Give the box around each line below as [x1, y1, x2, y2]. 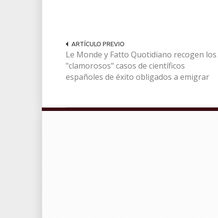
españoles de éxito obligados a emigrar [66, 72, 209, 83]
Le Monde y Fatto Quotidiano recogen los [66, 49, 217, 60]
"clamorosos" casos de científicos [66, 60, 185, 72]
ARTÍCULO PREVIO [72, 40, 125, 48]
